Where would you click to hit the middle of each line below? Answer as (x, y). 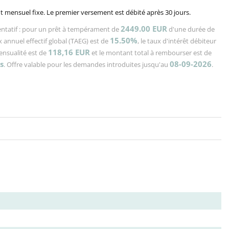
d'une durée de (191, 29)
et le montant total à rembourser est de (151, 53)
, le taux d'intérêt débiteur (177, 41)
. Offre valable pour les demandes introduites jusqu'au (87, 64)
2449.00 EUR (144, 29)
